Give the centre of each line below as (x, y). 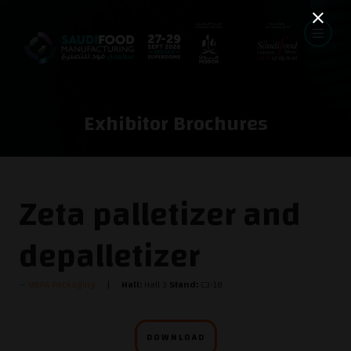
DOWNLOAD (175, 338)
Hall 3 (156, 284)
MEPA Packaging (62, 284)
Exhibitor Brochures (175, 124)
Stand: (184, 284)
